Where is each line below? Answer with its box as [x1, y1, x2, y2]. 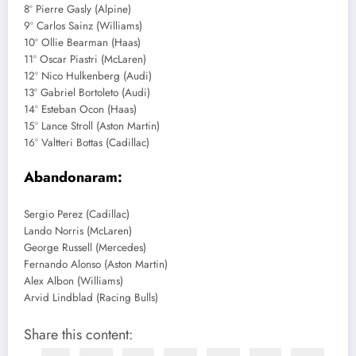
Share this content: [24, 324, 133, 346]
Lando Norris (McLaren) [24, 223, 132, 239]
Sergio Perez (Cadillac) [24, 207, 130, 222]
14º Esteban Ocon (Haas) [24, 102, 137, 118]
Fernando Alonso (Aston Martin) [24, 257, 168, 273]
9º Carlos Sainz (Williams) [24, 18, 142, 34]
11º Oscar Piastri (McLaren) [24, 52, 146, 68]
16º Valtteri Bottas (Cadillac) [24, 135, 149, 151]
